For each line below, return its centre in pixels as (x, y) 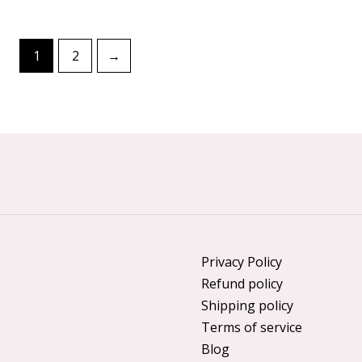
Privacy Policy (242, 262)
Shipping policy (247, 305)
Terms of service (252, 327)
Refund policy (242, 284)
